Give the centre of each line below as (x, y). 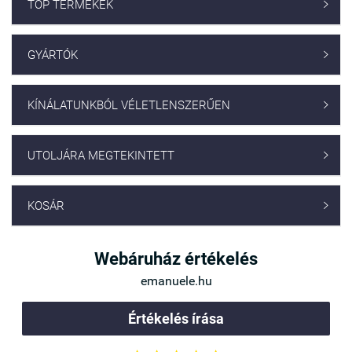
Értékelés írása (176, 319)
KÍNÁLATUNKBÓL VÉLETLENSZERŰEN (129, 106)
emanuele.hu (176, 281)
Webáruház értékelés (176, 259)
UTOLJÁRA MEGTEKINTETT (101, 156)
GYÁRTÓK (53, 55)
